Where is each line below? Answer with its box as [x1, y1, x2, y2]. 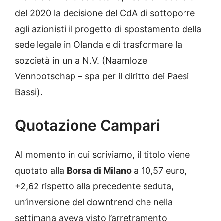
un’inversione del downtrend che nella [15, 196, 173, 207]
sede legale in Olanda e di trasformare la [15, 39, 182, 50]
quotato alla [15, 165, 67, 176]
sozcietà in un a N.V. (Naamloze [15, 55, 147, 66]
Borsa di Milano [67, 165, 134, 176]
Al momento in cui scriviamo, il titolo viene [15, 149, 190, 160]
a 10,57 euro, [134, 165, 187, 176]
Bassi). [15, 86, 43, 97]
